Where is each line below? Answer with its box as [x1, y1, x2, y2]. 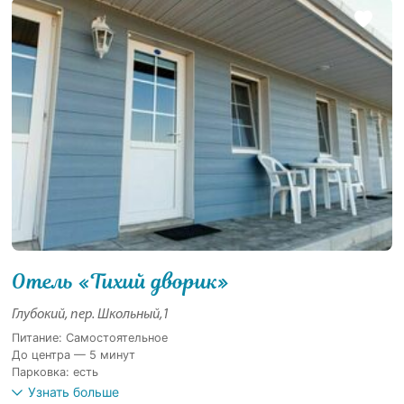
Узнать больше [28, 384, 120, 400]
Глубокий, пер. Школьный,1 [12, 308, 170, 323]
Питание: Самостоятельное [12, 331, 169, 345]
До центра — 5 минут [12, 348, 136, 363]
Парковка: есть [12, 365, 99, 380]
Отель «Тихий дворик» [12, 267, 230, 297]
